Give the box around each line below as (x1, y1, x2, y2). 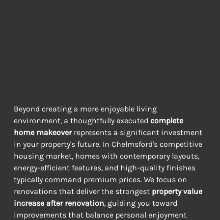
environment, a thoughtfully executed (13, 116, 150, 126)
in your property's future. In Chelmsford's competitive (13, 139, 204, 149)
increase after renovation (13, 198, 104, 208)
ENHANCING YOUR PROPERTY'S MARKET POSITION (13, 90, 167, 99)
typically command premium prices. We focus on (13, 175, 189, 185)
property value (151, 187, 204, 196)
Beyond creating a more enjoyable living (13, 104, 159, 114)
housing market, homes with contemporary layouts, (13, 151, 201, 161)
